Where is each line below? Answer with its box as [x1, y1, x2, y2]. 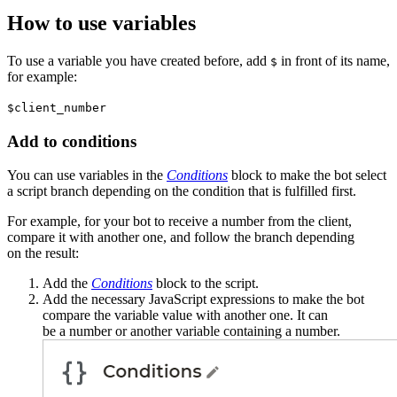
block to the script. [152, 276, 259, 292]
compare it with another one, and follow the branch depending [7, 230, 354, 245]
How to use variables [7, 11, 196, 35]
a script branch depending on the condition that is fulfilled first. [7, 183, 356, 199]
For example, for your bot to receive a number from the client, [7, 214, 352, 230]
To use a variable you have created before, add [7, 52, 270, 68]
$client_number [7, 100, 106, 114]
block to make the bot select [228, 167, 386, 183]
